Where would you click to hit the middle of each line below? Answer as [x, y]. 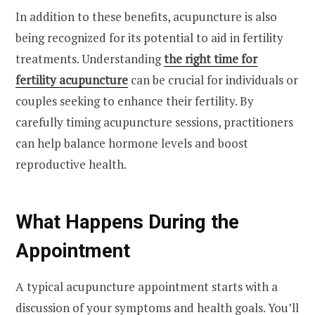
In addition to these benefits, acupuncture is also [146, 16]
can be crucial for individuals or [213, 79]
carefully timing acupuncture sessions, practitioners [154, 122]
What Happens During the [127, 222]
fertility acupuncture [72, 79]
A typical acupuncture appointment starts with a [147, 286]
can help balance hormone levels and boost [132, 143]
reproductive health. [71, 164]
